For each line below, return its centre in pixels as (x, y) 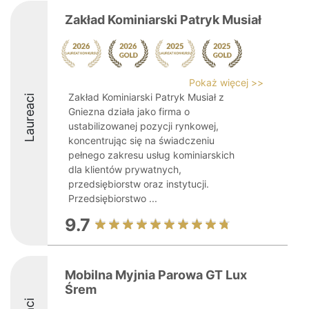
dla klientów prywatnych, (125, 169)
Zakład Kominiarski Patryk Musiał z (146, 97)
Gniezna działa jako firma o (129, 111)
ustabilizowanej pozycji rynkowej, (143, 126)
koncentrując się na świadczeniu (141, 140)
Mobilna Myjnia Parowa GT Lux (156, 275)
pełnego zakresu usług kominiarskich (151, 155)
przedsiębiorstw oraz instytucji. (139, 184)
